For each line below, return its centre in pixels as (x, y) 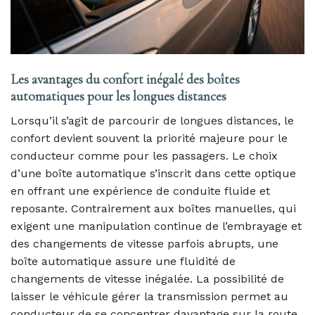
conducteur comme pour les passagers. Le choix (144, 155)
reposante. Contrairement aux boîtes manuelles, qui (153, 208)
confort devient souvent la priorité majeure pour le (149, 138)
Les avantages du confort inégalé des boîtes (125, 80)
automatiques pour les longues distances (118, 97)
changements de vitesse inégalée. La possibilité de (147, 278)
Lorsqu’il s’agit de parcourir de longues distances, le (152, 120)
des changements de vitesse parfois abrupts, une (144, 243)
